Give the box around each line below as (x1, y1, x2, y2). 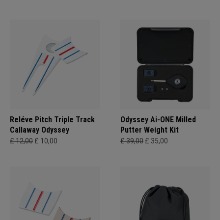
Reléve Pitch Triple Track (10, 115, 95, 124)
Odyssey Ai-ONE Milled (120, 115, 196, 124)
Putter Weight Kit (120, 125, 179, 135)
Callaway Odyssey (10, 125, 69, 135)
